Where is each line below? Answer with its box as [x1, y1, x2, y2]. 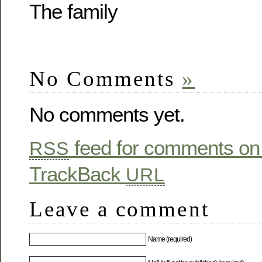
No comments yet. [29, 102, 185, 126]
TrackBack [29, 162, 126, 185]
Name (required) [148, 235, 192, 244]
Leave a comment [29, 196, 209, 221]
